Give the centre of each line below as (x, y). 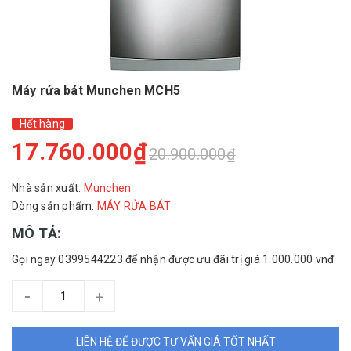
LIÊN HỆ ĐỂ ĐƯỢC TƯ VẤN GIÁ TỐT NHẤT (175, 342)
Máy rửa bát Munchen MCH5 (96, 90)
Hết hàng (42, 124)
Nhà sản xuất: (47, 188)
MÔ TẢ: (37, 233)
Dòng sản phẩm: (53, 206)
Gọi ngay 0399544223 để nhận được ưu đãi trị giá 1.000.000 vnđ (173, 259)
